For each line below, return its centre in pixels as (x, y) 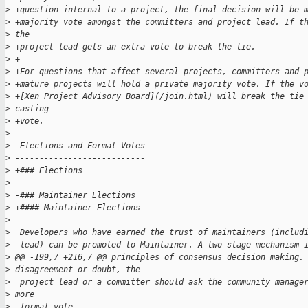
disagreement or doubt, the (75, 270)
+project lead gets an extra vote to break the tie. (133, 47)
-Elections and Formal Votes (78, 146)
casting (32, 109)
